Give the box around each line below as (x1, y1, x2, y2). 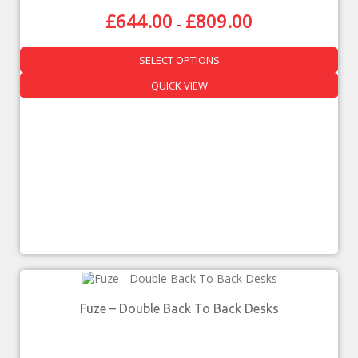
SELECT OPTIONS (138, 52, 220, 67)
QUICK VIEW (150, 78, 208, 93)
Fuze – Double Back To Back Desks (79, 300, 279, 316)
